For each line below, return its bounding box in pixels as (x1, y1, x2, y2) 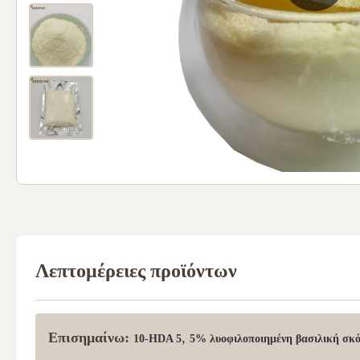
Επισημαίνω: (48, 329, 129, 346)
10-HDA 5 (133, 333, 182, 345)
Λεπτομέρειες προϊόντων (35, 260, 237, 281)
